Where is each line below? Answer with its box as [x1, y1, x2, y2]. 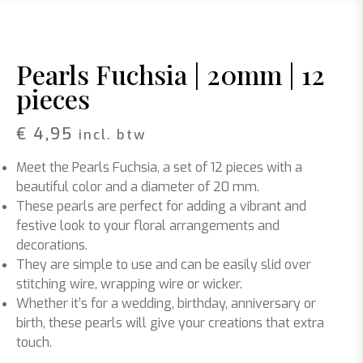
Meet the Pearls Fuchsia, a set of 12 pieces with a [16, 159, 302, 176]
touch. [16, 334, 52, 351]
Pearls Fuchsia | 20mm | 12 [16, 57, 325, 92]
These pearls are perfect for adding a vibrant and [16, 198, 306, 215]
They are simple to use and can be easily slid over [16, 256, 311, 273]
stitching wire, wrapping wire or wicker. [16, 275, 242, 293]
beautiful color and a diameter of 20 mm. [16, 178, 259, 195]
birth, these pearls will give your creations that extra [16, 314, 324, 331]
